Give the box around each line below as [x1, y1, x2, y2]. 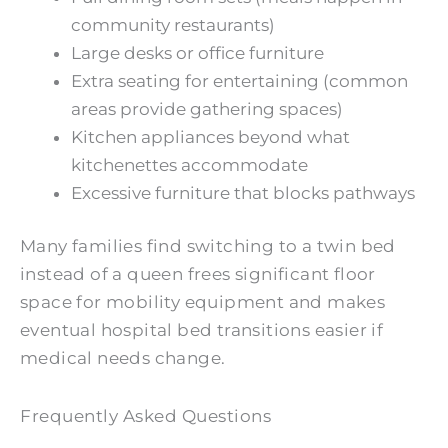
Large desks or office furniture [71, 42, 324, 63]
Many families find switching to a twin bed [20, 236, 396, 257]
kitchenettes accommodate [71, 154, 308, 175]
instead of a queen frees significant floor [20, 264, 376, 285]
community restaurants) [71, 14, 275, 35]
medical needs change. [20, 348, 226, 369]
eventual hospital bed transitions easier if [20, 320, 384, 341]
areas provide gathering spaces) [71, 98, 343, 119]
